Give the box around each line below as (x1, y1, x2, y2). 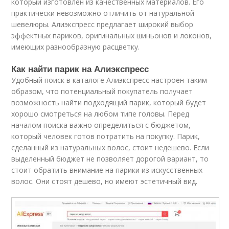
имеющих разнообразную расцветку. (11, 42, 140, 52)
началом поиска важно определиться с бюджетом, (11, 120, 191, 130)
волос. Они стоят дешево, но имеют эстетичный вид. (11, 176, 198, 187)
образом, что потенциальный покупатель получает (11, 86, 193, 97)
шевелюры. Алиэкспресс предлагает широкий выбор (11, 19, 194, 30)
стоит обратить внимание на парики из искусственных (11, 165, 203, 175)
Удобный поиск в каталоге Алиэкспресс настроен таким (11, 75, 208, 85)
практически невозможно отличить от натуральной (11, 8, 195, 18)
